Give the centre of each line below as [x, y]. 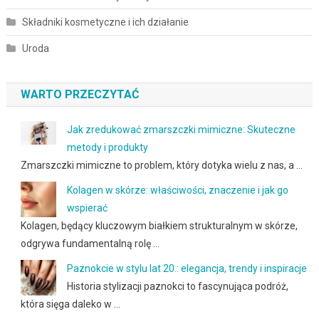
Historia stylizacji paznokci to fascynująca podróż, [177, 286]
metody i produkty [107, 147]
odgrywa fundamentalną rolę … [90, 243]
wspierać [87, 208]
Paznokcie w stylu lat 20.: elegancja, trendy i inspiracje [187, 268]
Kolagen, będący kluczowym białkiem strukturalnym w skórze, [159, 225]
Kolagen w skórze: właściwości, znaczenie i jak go [177, 190]
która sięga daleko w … [70, 304]
